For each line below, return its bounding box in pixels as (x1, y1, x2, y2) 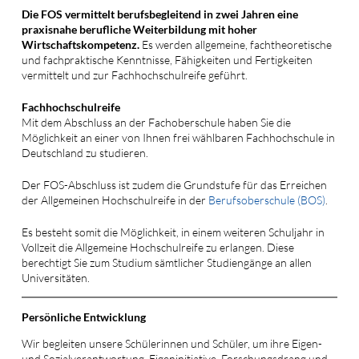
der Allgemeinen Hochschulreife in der (21, 192, 208, 207)
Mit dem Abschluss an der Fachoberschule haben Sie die (21, 115, 291, 129)
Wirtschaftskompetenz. (21, 37, 139, 51)
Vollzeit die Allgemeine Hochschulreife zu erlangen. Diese (21, 240, 294, 254)
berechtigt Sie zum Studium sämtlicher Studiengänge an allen (21, 255, 312, 269)
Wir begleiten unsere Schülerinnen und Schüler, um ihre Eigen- (21, 336, 322, 350)
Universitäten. (21, 270, 90, 284)
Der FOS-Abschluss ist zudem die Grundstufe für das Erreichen (21, 177, 327, 192)
